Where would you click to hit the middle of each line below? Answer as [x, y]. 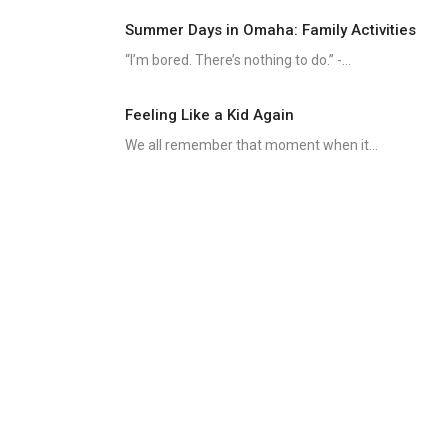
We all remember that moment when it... [251, 145]
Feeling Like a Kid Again [209, 115]
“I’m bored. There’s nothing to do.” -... [238, 60]
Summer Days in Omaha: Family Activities [270, 30]
